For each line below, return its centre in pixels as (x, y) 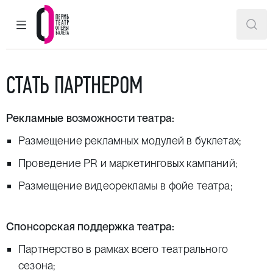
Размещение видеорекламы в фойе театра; (125, 186)
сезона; (37, 265)
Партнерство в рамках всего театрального (123, 249)
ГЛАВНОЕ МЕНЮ (54, 29)
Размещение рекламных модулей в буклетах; (130, 140)
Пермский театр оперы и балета (146, 54)
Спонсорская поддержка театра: (90, 226)
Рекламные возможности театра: (90, 118)
